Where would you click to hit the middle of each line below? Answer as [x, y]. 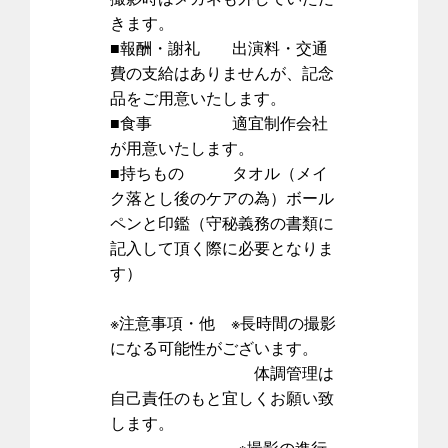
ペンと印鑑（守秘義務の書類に [222, 222]
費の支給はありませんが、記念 [222, 72]
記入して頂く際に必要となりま [222, 247]
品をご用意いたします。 [198, 97]
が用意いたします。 [182, 147]
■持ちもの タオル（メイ [219, 172]
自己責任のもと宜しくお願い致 [222, 397]
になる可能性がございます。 [214, 347]
